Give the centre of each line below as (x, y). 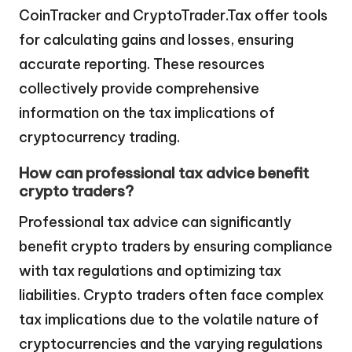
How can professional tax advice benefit (164, 172)
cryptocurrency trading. (99, 137)
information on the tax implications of (147, 112)
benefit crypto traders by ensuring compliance (176, 246)
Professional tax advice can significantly (155, 222)
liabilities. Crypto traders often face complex (171, 295)
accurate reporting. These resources (142, 64)
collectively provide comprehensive (139, 88)
